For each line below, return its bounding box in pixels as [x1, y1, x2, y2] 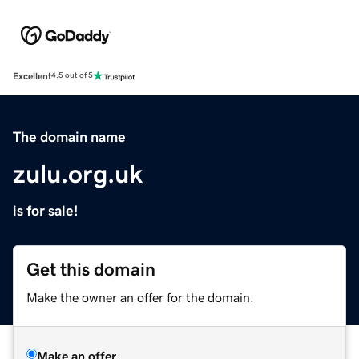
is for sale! [13, 203, 79, 218]
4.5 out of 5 [51, 71, 93, 80]
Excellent [13, 71, 51, 81]
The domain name [13, 129, 126, 144]
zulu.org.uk [13, 160, 143, 187]
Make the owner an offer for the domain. [26, 290, 254, 304]
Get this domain [26, 260, 155, 279]
